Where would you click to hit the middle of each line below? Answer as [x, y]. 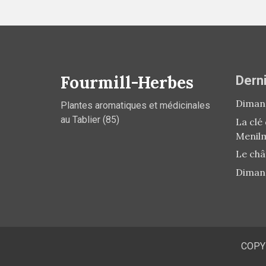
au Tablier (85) [90, 119]
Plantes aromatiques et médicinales [135, 105]
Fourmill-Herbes [127, 82]
